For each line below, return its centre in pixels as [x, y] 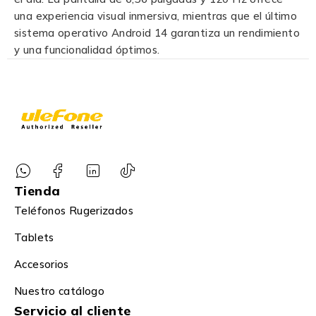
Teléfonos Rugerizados [74, 210]
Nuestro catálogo [59, 291]
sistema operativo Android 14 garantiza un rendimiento [157, 33]
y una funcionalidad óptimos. [89, 50]
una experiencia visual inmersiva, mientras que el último [156, 16]
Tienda [37, 190]
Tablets [34, 237]
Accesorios [42, 264]
